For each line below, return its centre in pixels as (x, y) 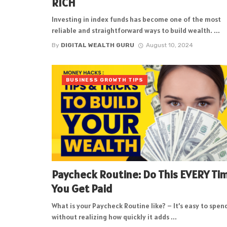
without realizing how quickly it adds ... (114, 217)
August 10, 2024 (169, 45)
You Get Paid (82, 188)
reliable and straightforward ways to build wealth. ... (136, 31)
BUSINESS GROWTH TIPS (105, 80)
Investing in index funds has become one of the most (136, 20)
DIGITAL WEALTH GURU (98, 45)
